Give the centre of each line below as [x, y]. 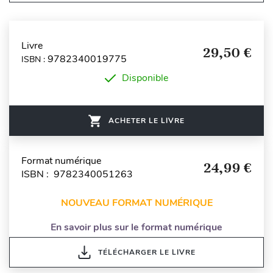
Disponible [145, 78]
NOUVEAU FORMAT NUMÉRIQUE [136, 203]
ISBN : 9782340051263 [77, 175]
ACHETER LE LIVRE [147, 121]
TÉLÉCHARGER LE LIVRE [147, 253]
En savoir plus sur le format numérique [136, 228]
